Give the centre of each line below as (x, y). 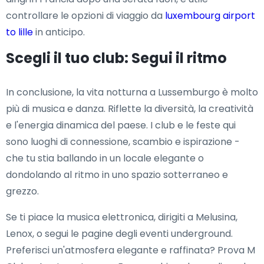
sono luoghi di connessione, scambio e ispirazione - (123, 142)
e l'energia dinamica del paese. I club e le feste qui (121, 126)
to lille (19, 32)
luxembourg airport (210, 16)
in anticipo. (59, 32)
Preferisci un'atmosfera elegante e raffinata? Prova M (131, 250)
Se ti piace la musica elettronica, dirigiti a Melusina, (122, 217)
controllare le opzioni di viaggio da (85, 16)
